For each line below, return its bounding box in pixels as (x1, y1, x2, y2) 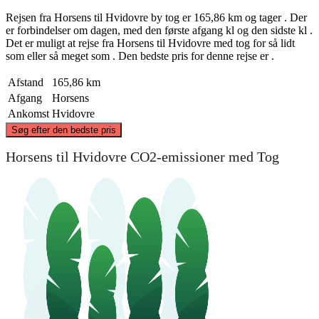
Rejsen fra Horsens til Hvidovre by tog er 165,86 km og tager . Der (6, 11, 307, 23)
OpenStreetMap (206, 114, 250, 122)
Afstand (8, 75, 43, 88)
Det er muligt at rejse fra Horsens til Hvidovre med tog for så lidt (6, 36, 295, 49)
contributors (250, 114, 286, 122)
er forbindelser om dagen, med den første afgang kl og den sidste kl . (6, 23, 313, 36)
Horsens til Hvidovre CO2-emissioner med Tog (6, 149, 279, 165)
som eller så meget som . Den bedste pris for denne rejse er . (6, 49, 274, 62)
